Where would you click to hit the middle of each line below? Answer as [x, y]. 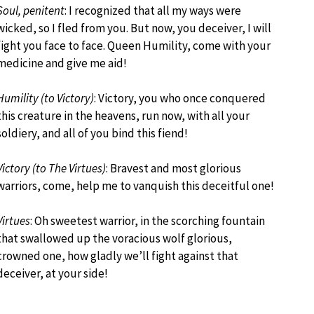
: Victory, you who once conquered [180, 98]
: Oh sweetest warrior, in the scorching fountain [148, 221]
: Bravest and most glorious [173, 168]
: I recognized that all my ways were [153, 11]
